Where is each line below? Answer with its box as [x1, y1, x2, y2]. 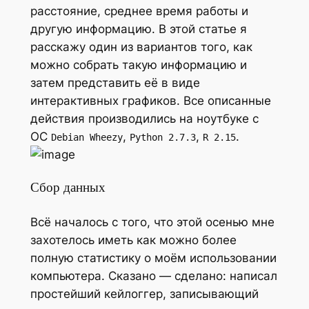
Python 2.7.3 [129, 132, 196, 143]
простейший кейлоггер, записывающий [30, 286, 259, 301]
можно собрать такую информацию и [30, 58, 247, 72]
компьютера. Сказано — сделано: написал [30, 268, 277, 283]
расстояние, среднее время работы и [30, 4, 248, 19]
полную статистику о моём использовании [30, 250, 277, 265]
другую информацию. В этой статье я [30, 22, 247, 37]
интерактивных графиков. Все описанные [30, 94, 271, 108]
